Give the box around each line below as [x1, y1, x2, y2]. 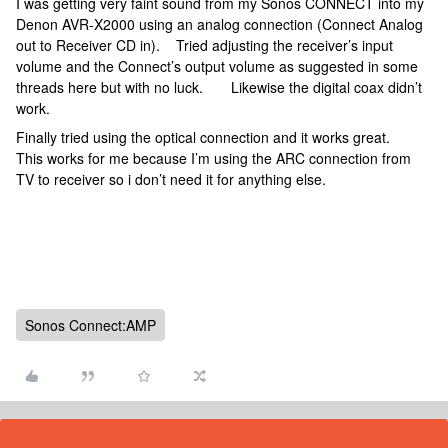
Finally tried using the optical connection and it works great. [16, 127, 402, 147]
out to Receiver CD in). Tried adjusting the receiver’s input [16, 35, 393, 55]
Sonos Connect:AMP [25, 315, 156, 335]
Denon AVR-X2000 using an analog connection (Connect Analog [16, 14, 423, 34]
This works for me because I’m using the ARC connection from [16, 148, 411, 168]
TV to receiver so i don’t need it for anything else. [16, 169, 342, 189]
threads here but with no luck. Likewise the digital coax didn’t [16, 77, 422, 97]
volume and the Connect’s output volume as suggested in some [16, 56, 418, 76]
